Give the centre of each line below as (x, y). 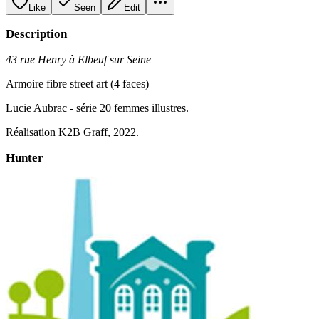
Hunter (25, 157)
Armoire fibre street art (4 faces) (77, 83)
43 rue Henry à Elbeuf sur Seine (78, 59)
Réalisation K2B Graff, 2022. (72, 132)
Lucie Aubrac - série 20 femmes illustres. (97, 108)
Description (36, 33)
